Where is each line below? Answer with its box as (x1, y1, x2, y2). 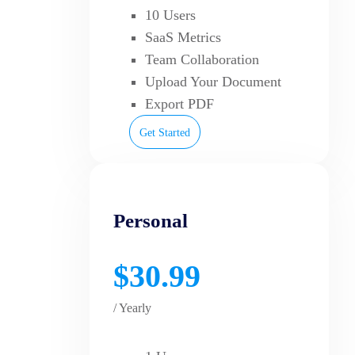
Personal (113, 209, 188, 231)
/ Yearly (113, 300, 151, 315)
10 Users (145, 6, 196, 23)
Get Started (139, 126, 190, 139)
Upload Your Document (145, 73, 281, 90)
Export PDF (145, 95, 214, 112)
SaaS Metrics (145, 29, 221, 45)
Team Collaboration (145, 51, 259, 67)
